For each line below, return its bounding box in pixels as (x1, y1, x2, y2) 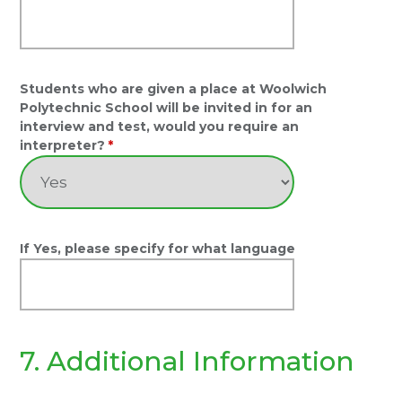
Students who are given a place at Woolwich (20, 81, 328, 97)
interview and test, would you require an (20, 118, 300, 135)
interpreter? (20, 137, 106, 153)
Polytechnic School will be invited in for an (20, 100, 313, 116)
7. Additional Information (20, 345, 355, 377)
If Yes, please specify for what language (20, 240, 296, 257)
